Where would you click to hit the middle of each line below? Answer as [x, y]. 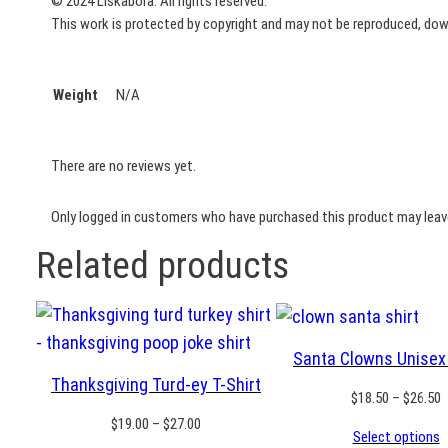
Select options [396, 436]
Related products [162, 265]
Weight [75, 95]
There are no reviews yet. [123, 166]
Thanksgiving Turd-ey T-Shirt [156, 385]
